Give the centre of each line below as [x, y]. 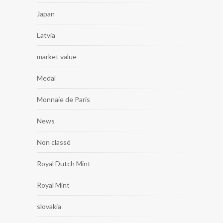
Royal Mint [53, 185]
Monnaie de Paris [63, 99]
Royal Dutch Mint [64, 163]
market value [57, 56]
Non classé [54, 142]
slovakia [49, 206]
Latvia [46, 35]
